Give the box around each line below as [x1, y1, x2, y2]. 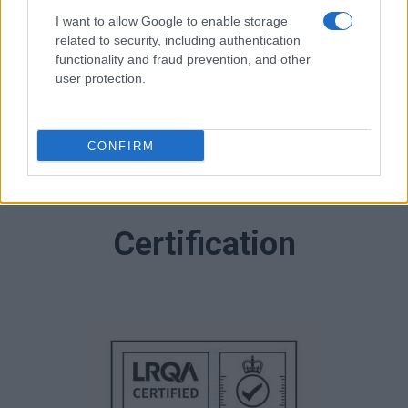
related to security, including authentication [56, 33, 301, 47]
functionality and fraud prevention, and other [56, 52, 311, 66]
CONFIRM [87, 138, 155, 153]
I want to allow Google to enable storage [56, 14, 288, 28]
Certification [112, 224, 296, 263]
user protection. [56, 71, 146, 86]
